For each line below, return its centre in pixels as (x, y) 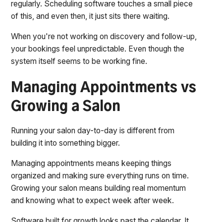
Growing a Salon (66, 107)
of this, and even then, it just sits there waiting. (90, 16)
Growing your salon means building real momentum (99, 188)
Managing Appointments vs (104, 88)
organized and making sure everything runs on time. (100, 175)
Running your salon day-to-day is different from (93, 131)
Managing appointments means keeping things (91, 163)
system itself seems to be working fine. (79, 61)
